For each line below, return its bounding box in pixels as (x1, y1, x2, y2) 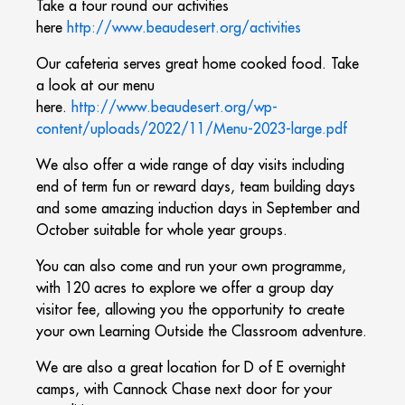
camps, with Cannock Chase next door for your (36, 380, 332, 398)
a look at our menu (36, 76, 155, 94)
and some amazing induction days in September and (36, 199, 360, 217)
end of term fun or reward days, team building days (36, 177, 355, 195)
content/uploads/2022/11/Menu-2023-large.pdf (36, 119, 347, 137)
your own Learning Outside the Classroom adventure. (36, 322, 367, 340)
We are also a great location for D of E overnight (36, 358, 345, 376)
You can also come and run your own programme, (36, 257, 346, 275)
